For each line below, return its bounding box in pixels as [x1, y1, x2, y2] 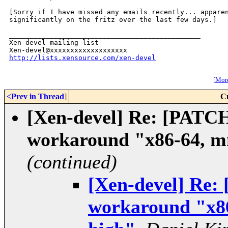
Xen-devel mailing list [9, 39, 99, 47]
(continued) [27, 151, 117, 173]
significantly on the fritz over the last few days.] [9, 16, 217, 24]
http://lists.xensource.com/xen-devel [9, 54, 156, 62]
